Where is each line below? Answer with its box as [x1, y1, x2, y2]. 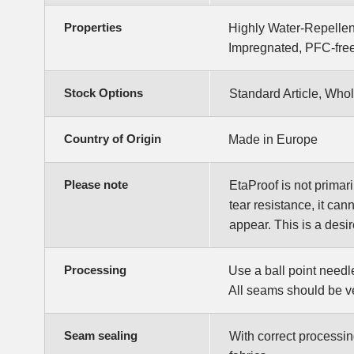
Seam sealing [64, 329, 137, 343]
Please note [64, 178, 128, 192]
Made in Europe [228, 133, 318, 147]
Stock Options [64, 86, 143, 100]
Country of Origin [64, 132, 161, 146]
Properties [64, 21, 122, 35]
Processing [64, 263, 126, 277]
